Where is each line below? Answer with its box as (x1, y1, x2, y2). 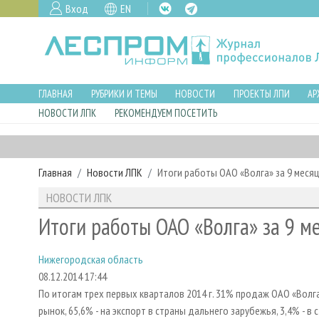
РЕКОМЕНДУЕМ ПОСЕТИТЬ (114, 106, 217, 120)
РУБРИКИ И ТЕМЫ (90, 86, 157, 100)
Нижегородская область (38, 252, 143, 267)
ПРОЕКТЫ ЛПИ (233, 86, 290, 100)
